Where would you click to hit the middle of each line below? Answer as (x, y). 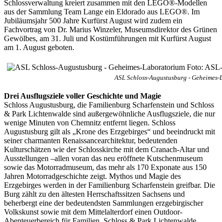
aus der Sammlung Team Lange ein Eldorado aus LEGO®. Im (102, 11)
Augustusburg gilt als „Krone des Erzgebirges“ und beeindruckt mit (110, 131)
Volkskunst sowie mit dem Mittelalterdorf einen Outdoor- (93, 212)
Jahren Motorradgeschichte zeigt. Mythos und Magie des (92, 176)
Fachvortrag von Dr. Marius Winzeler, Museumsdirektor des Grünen (111, 29)
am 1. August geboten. (39, 47)
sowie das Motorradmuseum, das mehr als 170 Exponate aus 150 (105, 167)
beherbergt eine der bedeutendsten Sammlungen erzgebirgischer (104, 203)
